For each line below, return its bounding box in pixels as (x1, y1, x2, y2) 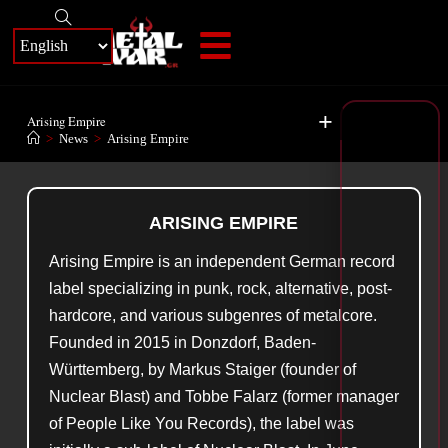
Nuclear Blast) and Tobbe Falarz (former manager (48, 388, 399, 405)
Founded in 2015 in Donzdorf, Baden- (48, 334, 316, 351)
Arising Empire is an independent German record (48, 253, 395, 270)
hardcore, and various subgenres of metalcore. (48, 307, 377, 324)
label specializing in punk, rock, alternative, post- (48, 280, 392, 297)
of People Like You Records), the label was (48, 415, 354, 432)
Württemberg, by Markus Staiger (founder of (48, 361, 356, 378)
